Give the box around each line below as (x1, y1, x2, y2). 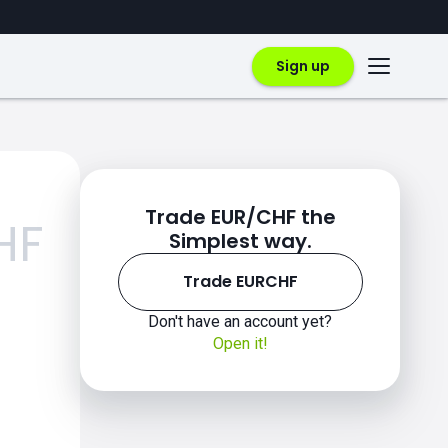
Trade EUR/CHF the (144, 203, 336, 231)
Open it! (212, 334, 268, 353)
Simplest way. (168, 227, 312, 255)
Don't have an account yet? (148, 312, 332, 331)
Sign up (276, 55, 330, 76)
